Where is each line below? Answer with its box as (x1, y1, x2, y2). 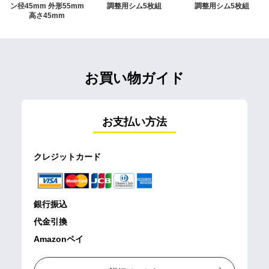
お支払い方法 (101, 115, 167, 128)
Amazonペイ (34, 234, 84, 244)
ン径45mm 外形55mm (10, 1, 84, 10)
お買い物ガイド (85, 70, 184, 86)
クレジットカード (34, 151, 101, 162)
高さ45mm (29, 11, 65, 20)
